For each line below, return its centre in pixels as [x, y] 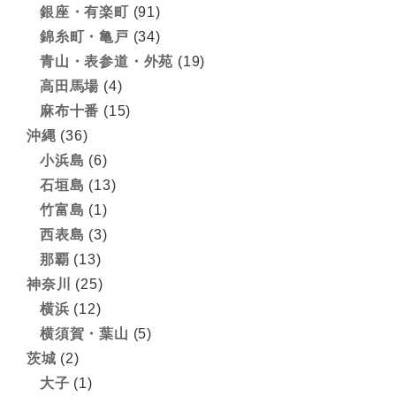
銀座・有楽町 [84, 12]
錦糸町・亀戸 [84, 37]
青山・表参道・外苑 [107, 62]
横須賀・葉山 [84, 334]
